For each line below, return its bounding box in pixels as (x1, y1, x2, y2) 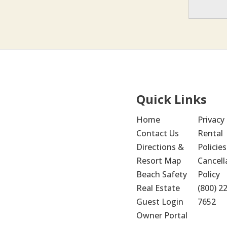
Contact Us (136, 128, 179, 139)
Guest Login (136, 196, 183, 207)
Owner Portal (136, 210, 187, 221)
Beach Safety (136, 169, 187, 180)
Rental (197, 128, 223, 139)
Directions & (136, 141, 184, 153)
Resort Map (136, 155, 181, 166)
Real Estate (136, 182, 180, 194)
